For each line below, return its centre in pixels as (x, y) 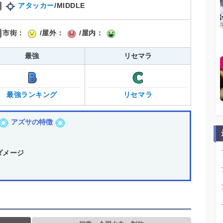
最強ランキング (32, 94)
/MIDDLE (70, 6)
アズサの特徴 (32, 122)
